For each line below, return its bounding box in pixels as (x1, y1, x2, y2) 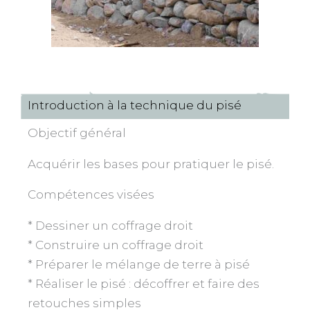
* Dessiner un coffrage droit (28, 219, 193, 233)
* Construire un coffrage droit (28, 238, 203, 253)
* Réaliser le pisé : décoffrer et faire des (28, 277, 259, 291)
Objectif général (28, 126, 126, 140)
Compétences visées (28, 188, 154, 202)
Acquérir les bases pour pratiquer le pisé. (28, 157, 274, 172)
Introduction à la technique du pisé (28, 98, 241, 113)
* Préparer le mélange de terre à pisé (28, 257, 250, 272)
